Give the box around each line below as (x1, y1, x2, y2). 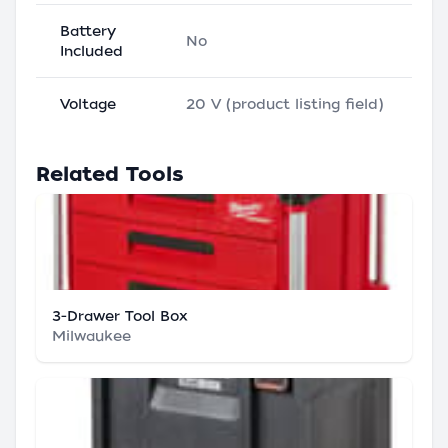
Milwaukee (52, 328, 131, 344)
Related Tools (36, 162, 184, 186)
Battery (60, 23, 116, 39)
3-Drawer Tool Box (52, 308, 188, 324)
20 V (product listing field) (186, 96, 384, 112)
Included (60, 43, 123, 59)
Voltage (60, 96, 116, 112)
